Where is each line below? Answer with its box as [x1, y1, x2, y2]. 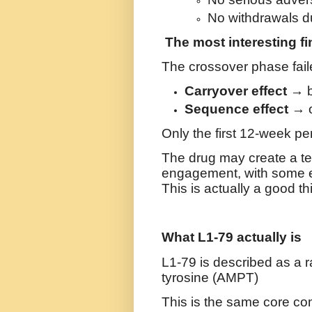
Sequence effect [185, 101, 288, 116]
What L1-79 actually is [162, 230, 302, 245]
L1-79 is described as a [162, 254, 302, 270]
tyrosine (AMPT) [162, 270, 258, 285]
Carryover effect [185, 84, 287, 99]
